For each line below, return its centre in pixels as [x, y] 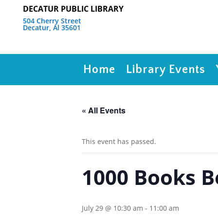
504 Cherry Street [52, 21]
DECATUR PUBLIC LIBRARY [73, 9]
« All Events [104, 110]
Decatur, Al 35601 [52, 27]
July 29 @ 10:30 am [112, 208]
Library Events [165, 70]
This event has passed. [119, 141]
